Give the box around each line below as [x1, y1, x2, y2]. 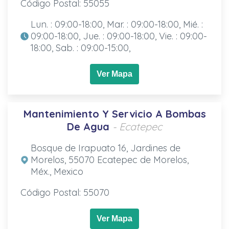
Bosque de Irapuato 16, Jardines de [30, 142, 180, 154]
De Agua [67, 120, 109, 133]
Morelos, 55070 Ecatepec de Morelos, [30, 153, 189, 166]
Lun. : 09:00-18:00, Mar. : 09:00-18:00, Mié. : [30, 18, 203, 30]
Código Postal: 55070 [20, 186, 109, 198]
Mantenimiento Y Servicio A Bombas [23, 107, 206, 120]
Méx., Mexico [30, 165, 83, 177]
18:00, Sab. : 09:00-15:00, [30, 41, 130, 54]
